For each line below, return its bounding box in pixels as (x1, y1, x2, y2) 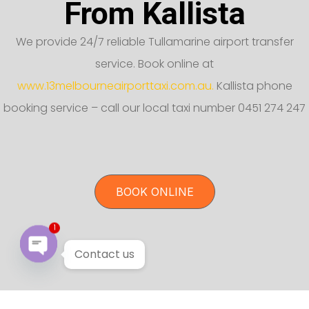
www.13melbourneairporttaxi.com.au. (17, 77, 214, 94)
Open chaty (38, 276, 103, 292)
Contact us (74, 246, 134, 262)
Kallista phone (213, 77, 292, 94)
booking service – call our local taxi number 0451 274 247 (3, 99, 306, 116)
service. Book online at (95, 55, 214, 72)
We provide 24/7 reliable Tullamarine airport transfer (15, 33, 294, 50)
